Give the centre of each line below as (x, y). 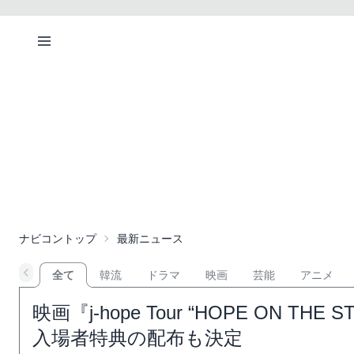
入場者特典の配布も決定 (137, 338)
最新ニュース (150, 239)
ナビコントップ (58, 239)
